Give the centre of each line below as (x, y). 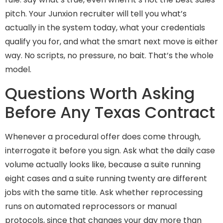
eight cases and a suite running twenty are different (106, 178)
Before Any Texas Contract (110, 112)
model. (18, 70)
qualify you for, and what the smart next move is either (111, 42)
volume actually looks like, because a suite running (103, 164)
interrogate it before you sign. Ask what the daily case (110, 150)
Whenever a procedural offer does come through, (103, 136)
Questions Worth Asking (100, 93)
